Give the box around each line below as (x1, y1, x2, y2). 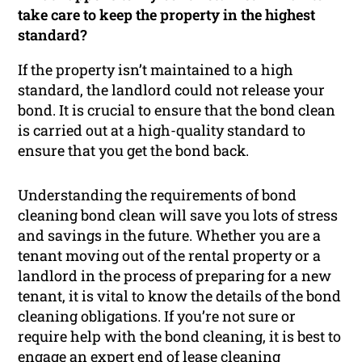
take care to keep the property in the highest (18, 5, 316, 25)
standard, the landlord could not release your (18, 80, 326, 100)
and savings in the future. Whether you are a (18, 225, 322, 246)
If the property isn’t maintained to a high (18, 60, 294, 80)
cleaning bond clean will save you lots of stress (18, 205, 339, 225)
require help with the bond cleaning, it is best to (18, 326, 342, 347)
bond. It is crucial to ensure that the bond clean (18, 100, 336, 120)
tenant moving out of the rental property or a (18, 246, 322, 266)
